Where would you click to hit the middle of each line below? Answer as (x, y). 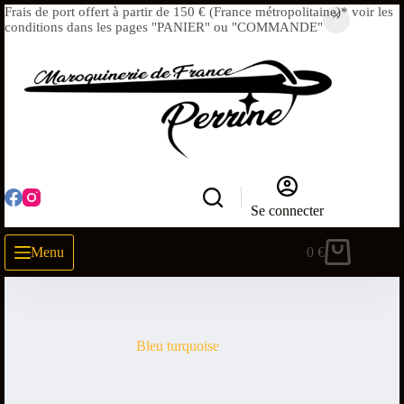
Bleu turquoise (178, 345)
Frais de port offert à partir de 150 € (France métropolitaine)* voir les (199, 12)
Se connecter (288, 211)
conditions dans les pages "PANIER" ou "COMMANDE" (164, 27)
